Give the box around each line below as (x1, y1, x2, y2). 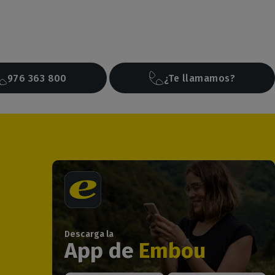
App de (64, 238, 139, 264)
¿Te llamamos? (164, 72, 235, 84)
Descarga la (64, 229, 114, 240)
